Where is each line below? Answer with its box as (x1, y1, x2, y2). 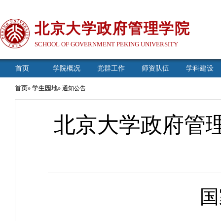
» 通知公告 (58, 85, 86, 92)
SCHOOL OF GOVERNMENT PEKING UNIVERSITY (35, 40, 178, 48)
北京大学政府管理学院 (35, 20, 190, 37)
